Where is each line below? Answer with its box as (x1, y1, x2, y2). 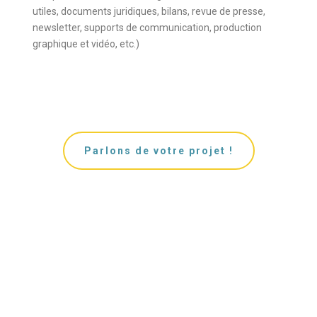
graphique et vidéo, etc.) (33, 38, 140, 50)
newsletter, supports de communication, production (33, 22, 263, 34)
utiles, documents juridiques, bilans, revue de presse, (33, 6, 266, 18)
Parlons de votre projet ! (83, 145, 234, 157)
